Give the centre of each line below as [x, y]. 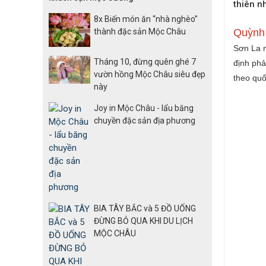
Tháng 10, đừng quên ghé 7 [145, 62]
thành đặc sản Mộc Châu [140, 31]
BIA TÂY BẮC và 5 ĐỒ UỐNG [145, 209]
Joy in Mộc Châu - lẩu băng [144, 108]
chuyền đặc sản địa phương [145, 121]
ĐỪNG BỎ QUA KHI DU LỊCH [143, 221]
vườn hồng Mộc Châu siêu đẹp [150, 75]
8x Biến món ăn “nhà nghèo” [146, 19]
